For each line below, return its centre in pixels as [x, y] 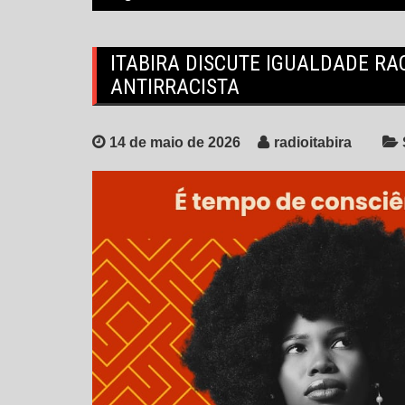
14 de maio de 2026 [175, 143]
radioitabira [313, 143]
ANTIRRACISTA [175, 87]
